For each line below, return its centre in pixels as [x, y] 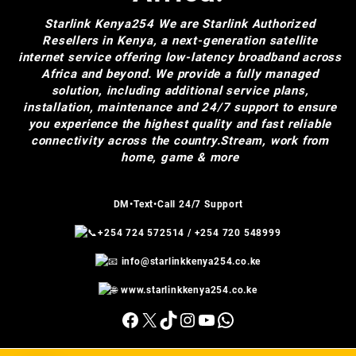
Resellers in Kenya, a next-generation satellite [180, 41]
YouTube [235, 319]
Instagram [223, 319]
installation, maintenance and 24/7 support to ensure [180, 107]
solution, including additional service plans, [180, 91]
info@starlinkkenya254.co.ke [191, 261]
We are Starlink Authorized [235, 24]
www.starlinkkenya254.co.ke [189, 290]
